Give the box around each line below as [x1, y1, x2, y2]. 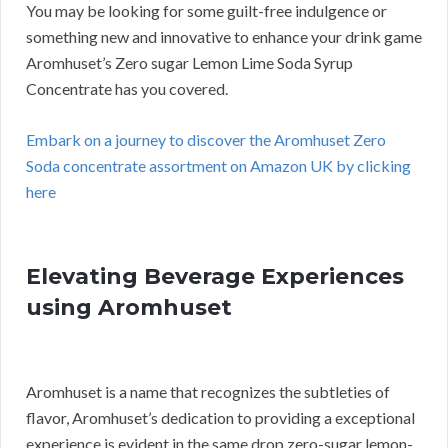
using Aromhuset [26, 294, 232, 322]
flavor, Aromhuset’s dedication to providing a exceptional [26, 408, 415, 428]
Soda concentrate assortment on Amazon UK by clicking [26, 156, 411, 176]
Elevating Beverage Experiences [26, 263, 404, 291]
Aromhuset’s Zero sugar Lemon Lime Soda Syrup [26, 53, 353, 73]
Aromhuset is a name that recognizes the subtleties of [26, 382, 390, 402]
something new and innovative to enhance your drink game [26, 27, 422, 47]
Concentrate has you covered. [26, 79, 228, 99]
